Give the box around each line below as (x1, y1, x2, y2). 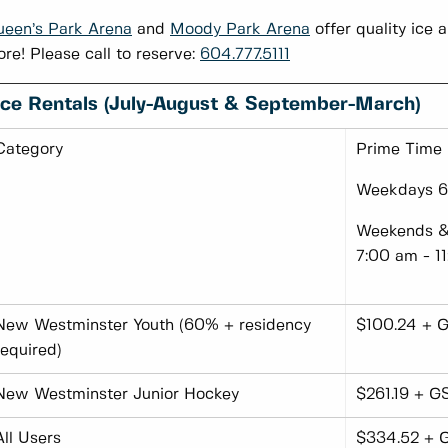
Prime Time (356, 142, 442, 158)
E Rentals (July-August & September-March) (11, 96, 421, 115)
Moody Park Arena (170, 22, 310, 38)
